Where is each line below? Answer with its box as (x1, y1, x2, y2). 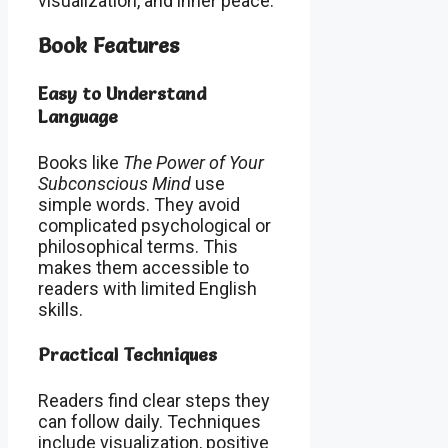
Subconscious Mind (38, 172, 191, 194)
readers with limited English (38, 277, 257, 299)
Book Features (38, 31, 179, 58)
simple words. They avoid (38, 193, 240, 215)
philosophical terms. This (38, 235, 238, 257)
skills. (38, 298, 83, 320)
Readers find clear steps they (38, 390, 270, 412)
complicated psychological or (38, 214, 271, 236)
